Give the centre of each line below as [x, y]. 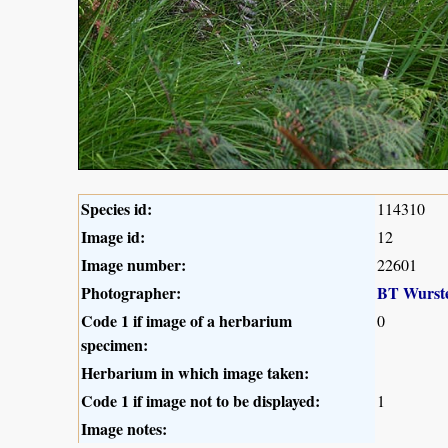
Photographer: [131, 292]
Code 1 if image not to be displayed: [200, 400]
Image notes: [124, 428]
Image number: [133, 264]
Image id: [113, 236]
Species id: [116, 208]
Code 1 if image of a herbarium [186, 320]
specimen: [114, 344]
